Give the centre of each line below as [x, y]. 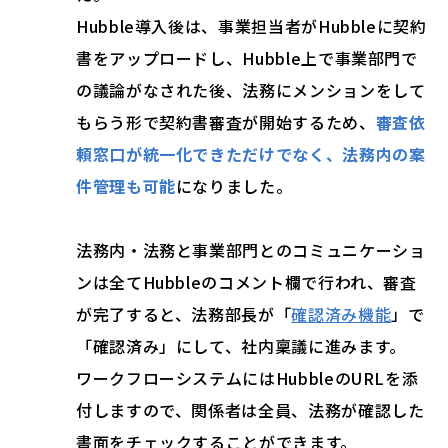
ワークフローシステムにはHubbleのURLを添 [247, 378]
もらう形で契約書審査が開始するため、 [226, 122]
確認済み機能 [341, 314]
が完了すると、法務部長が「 [184, 314]
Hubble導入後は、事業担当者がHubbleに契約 [251, 26]
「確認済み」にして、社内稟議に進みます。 [241, 346]
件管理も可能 [126, 186]
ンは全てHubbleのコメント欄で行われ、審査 [246, 282]
